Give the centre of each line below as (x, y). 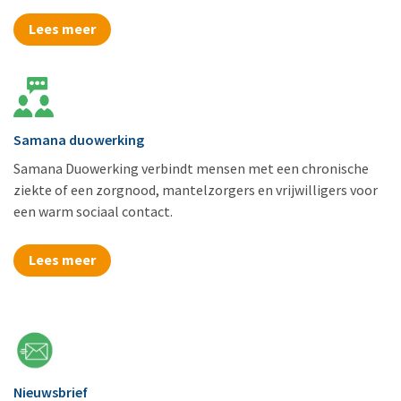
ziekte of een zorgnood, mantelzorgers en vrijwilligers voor (196, 189)
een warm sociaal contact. (93, 211)
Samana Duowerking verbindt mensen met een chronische (191, 168)
